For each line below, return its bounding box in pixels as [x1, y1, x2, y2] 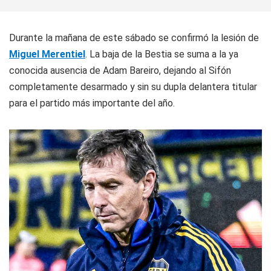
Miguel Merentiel [9, 48, 85, 60]
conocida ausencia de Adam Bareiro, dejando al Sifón [9, 64, 231, 76]
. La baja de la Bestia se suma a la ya [85, 48, 238, 60]
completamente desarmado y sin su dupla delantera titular [9, 80, 257, 93]
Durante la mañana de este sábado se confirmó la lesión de [9, 31, 259, 44]
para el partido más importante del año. [9, 97, 175, 109]
